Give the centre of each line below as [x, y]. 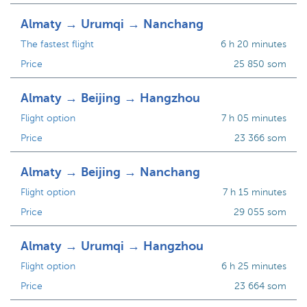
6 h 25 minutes [254, 266]
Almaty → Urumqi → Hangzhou [112, 246]
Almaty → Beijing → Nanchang [110, 172]
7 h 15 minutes [254, 192]
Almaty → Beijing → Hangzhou [110, 98]
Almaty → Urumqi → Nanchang [112, 24]
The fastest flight [57, 44]
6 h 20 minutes [253, 44]
